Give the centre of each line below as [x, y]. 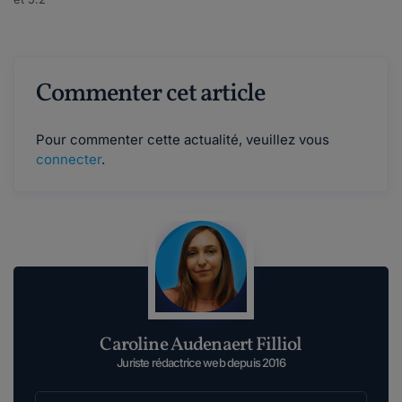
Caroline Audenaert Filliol [201, 345]
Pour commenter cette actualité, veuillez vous [183, 140]
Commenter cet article [151, 94]
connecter [69, 160]
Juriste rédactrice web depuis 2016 [201, 363]
